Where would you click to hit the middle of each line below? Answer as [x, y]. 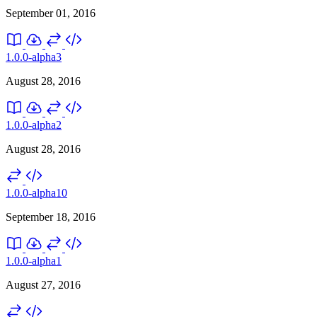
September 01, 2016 [51, 13]
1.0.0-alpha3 [34, 57]
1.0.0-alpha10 [36, 192]
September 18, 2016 [51, 217]
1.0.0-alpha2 [34, 125]
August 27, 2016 [43, 284]
